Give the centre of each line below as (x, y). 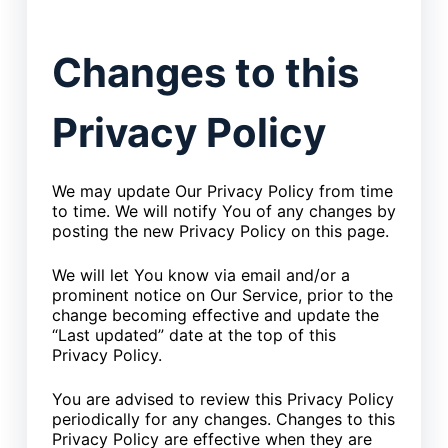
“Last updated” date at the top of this (193, 335)
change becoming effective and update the (215, 315)
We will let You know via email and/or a (200, 275)
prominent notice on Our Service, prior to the (222, 295)
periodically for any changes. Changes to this (223, 419)
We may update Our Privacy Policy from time (222, 191)
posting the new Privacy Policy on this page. (220, 231)
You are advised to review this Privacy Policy (222, 399)
